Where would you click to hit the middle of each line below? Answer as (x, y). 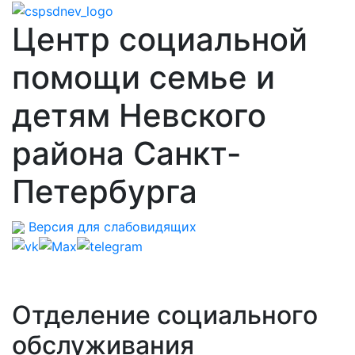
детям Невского (139, 115)
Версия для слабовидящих (111, 226)
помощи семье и (143, 77)
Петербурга (105, 191)
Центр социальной (160, 39)
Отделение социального (165, 315)
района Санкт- (127, 153)
